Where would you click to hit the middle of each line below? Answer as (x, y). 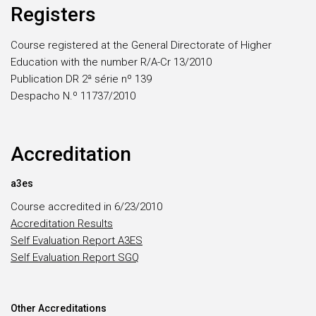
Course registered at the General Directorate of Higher (141, 45)
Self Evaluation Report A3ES (77, 241)
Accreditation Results (62, 224)
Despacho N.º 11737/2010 (73, 96)
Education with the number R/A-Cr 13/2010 (111, 62)
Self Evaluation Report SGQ (75, 257)
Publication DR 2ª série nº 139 (81, 79)
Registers (53, 14)
